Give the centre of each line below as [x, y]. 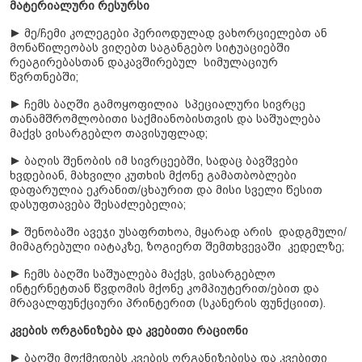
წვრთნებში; [46, 77]
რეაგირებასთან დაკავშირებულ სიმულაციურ [144, 63]
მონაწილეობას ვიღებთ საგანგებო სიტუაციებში [150, 48]
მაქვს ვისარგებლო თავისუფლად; [109, 134]
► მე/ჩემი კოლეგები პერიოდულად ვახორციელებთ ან [168, 34]
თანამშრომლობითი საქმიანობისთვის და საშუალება [165, 119]
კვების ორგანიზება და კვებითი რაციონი [129, 331]
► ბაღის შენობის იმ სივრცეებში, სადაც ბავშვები [154, 161]
